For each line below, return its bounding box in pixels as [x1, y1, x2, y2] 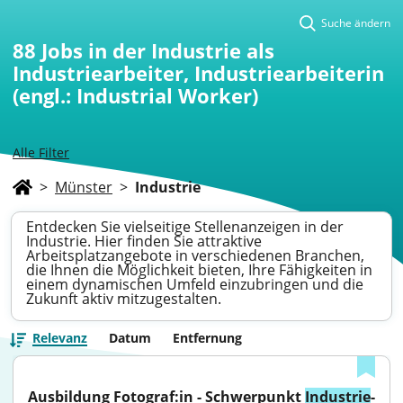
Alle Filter [13, 144, 69, 161]
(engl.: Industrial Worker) [13, 82, 258, 109]
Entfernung [173, 329, 242, 346]
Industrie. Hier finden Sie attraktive [26, 231, 262, 251]
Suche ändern [321, 15, 390, 31]
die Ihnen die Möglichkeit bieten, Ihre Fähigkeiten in [26, 260, 372, 280]
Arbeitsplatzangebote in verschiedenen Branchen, [26, 246, 364, 265]
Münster [55, 177, 112, 197]
